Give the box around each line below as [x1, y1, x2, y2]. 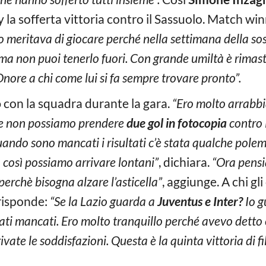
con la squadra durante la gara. [1, 96, 172, 110]
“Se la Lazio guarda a [50, 194, 157, 208]
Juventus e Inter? [157, 194, 243, 208]
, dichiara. [159, 154, 212, 169]
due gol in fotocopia [126, 115, 229, 130]
